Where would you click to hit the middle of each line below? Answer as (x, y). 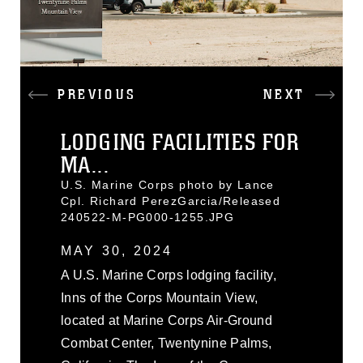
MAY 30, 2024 (117, 251)
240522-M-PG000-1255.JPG (148, 217)
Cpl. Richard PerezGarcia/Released (171, 201)
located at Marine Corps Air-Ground (167, 320)
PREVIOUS (97, 95)
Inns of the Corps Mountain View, (160, 298)
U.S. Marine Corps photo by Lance (168, 185)
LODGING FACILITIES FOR (181, 143)
